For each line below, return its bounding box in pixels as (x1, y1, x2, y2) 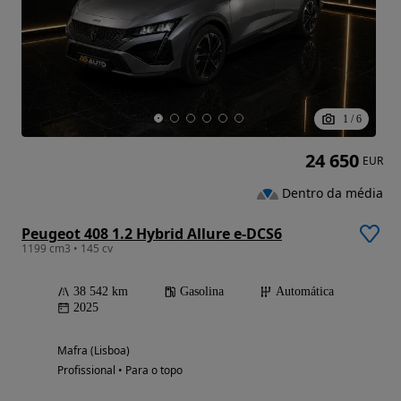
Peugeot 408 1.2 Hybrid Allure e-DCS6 (21, 223, 282, 243)
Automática (276, 284, 334, 298)
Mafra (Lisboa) (57, 342, 130, 358)
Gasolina (180, 284, 224, 298)
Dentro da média (282, 184, 383, 202)
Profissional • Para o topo (57, 362, 183, 378)
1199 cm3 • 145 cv (21, 240, 113, 256)
